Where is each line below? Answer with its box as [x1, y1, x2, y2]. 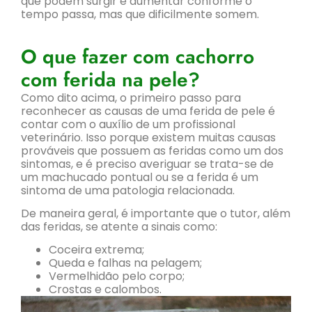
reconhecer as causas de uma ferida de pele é [21, 102, 275, 119]
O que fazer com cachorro [21, 42, 254, 71]
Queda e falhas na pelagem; [49, 255, 202, 272]
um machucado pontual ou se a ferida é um [21, 169, 258, 185]
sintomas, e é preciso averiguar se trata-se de [21, 155, 274, 172]
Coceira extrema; [49, 242, 144, 258]
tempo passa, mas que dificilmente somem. [21, 6, 259, 23]
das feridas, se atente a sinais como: [21, 219, 217, 235]
